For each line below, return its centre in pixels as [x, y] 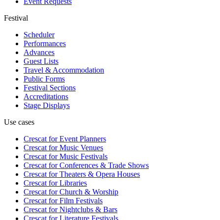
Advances [39, 53]
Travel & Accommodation [64, 70]
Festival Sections [50, 88]
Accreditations [46, 97]
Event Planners [82, 139]
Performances [45, 44]
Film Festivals [80, 201]
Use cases [19, 122]
